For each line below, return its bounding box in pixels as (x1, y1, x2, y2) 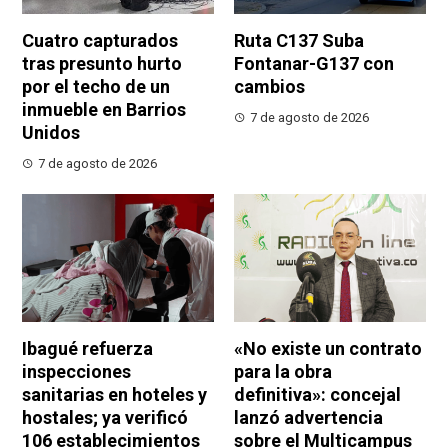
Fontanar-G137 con (234, 53, 394, 75)
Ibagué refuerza (22, 337, 154, 359)
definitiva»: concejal (234, 383, 401, 405)
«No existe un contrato (234, 337, 422, 359)
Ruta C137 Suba (234, 30, 364, 52)
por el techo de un (22, 76, 171, 98)
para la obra (234, 360, 332, 382)
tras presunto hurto (22, 53, 183, 75)
